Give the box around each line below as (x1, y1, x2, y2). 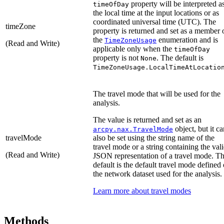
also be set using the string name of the (93, 133, 214, 142)
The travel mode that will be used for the (93, 89, 220, 98)
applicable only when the (93, 44, 174, 53)
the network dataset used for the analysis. (93, 169, 222, 178)
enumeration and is (156, 35, 218, 44)
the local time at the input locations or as (93, 8, 219, 17)
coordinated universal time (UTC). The (93, 17, 216, 26)
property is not (93, 53, 140, 62)
